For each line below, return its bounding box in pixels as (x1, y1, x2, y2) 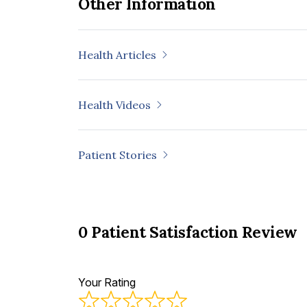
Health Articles (78, 47, 156, 62)
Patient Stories (78, 147, 157, 162)
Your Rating (78, 275, 136, 289)
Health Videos (78, 97, 151, 112)
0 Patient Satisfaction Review (78, 221, 297, 242)
